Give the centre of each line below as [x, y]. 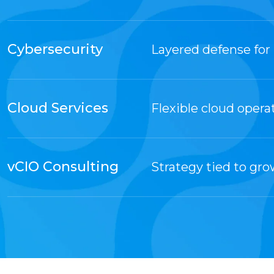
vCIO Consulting [63, 166]
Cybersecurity [55, 49]
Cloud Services [58, 108]
